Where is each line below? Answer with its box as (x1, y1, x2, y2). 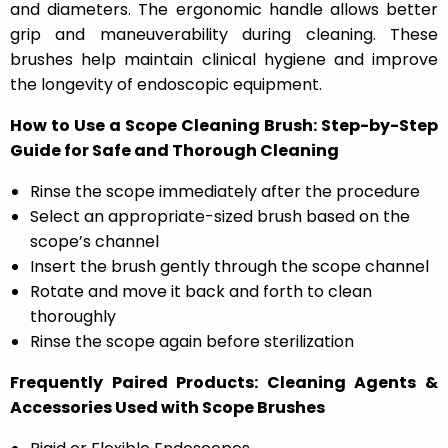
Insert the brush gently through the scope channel (30, 255, 429, 279)
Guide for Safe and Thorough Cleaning (10, 139, 339, 163)
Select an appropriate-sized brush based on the (30, 205, 410, 229)
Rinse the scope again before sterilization (30, 330, 354, 354)
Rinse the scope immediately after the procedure (30, 180, 420, 204)
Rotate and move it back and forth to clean (30, 280, 372, 304)
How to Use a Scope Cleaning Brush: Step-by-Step (10, 114, 438, 138)
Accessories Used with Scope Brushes (10, 396, 325, 420)
